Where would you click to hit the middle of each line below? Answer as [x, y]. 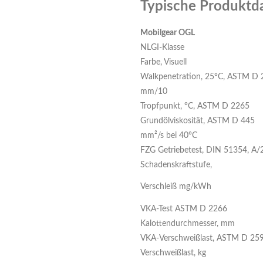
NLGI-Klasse [162, 48]
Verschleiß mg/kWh [176, 187]
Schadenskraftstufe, [176, 165]
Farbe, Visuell [163, 62]
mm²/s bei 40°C [169, 136]
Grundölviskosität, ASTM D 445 [198, 121]
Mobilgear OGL [168, 33]
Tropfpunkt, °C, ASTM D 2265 [195, 106]
